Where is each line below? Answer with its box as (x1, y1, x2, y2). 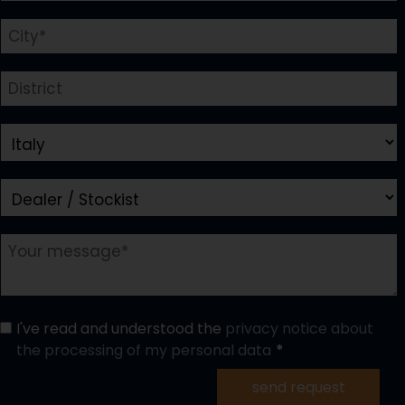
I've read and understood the (16, 318, 225, 340)
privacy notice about (225, 318, 373, 340)
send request (251, 377, 345, 399)
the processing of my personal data (16, 340, 271, 362)
